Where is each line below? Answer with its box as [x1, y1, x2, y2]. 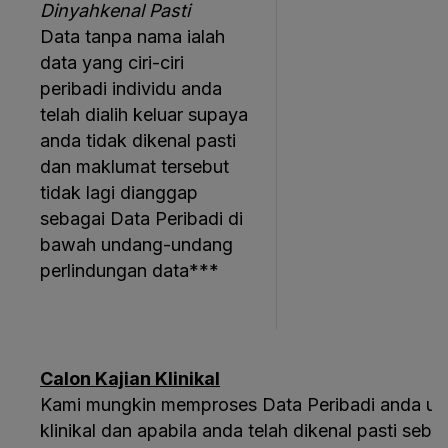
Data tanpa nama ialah [40, 26, 225, 47]
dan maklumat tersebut [40, 156, 229, 177]
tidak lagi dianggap [40, 182, 198, 203]
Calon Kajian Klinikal [40, 368, 220, 389]
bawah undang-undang [40, 234, 233, 255]
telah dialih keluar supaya [40, 104, 248, 125]
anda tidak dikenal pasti [40, 130, 236, 151]
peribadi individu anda [40, 78, 222, 99]
